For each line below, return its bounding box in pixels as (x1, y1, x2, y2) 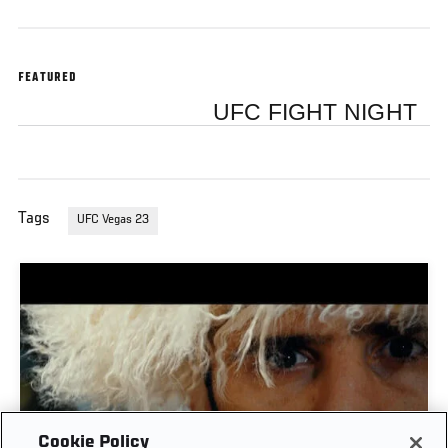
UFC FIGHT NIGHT (212, 99, 418, 125)
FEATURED (18, 71, 78, 86)
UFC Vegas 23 (77, 213, 149, 228)
